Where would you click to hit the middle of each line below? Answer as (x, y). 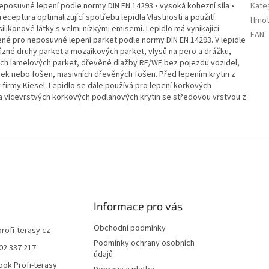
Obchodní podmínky (129, 228)
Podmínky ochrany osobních (144, 243)
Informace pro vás (138, 206)
